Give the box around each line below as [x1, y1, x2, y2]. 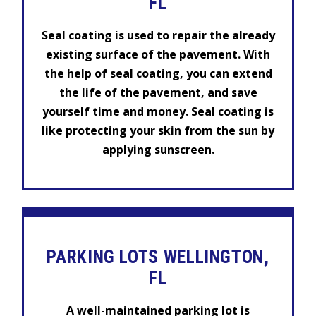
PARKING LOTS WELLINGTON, [47, 246, 269, 268]
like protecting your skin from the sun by [42, 122, 274, 138]
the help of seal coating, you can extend [44, 65, 272, 81]
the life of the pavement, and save [59, 84, 257, 100]
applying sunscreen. [102, 141, 214, 157]
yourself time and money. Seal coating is [42, 103, 274, 119]
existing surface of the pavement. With [46, 46, 270, 62]
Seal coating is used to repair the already [41, 27, 275, 43]
